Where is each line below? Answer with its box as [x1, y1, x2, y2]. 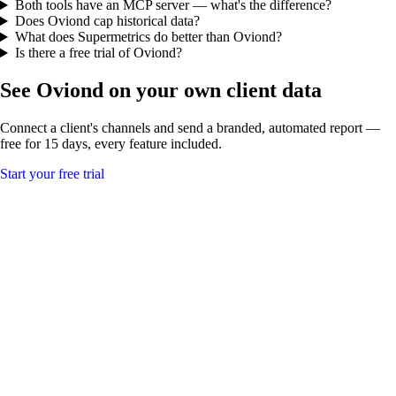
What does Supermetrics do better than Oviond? [14, 29, 282, 45]
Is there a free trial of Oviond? [14, 45, 182, 61]
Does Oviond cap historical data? [14, 13, 200, 29]
